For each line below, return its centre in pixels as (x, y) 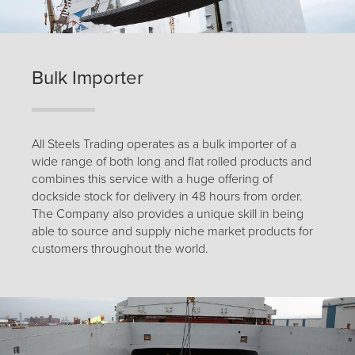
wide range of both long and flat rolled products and (172, 162)
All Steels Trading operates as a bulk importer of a (164, 145)
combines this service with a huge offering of (152, 179)
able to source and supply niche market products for (172, 232)
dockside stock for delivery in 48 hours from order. (167, 197)
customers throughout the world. (120, 249)
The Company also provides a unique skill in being (168, 214)
